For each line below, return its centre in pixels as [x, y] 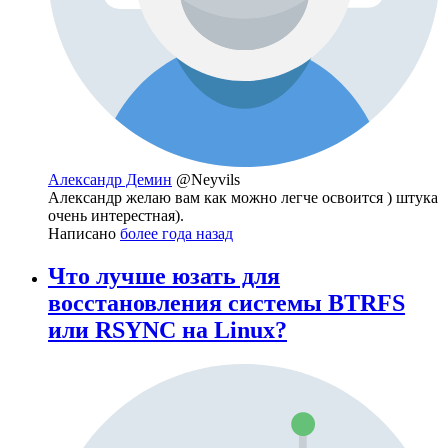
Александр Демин [110, 180]
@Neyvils [208, 180]
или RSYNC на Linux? [167, 329]
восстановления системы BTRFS [226, 302]
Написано [84, 234]
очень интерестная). [116, 216]
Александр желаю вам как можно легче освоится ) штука [243, 198]
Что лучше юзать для [164, 275]
